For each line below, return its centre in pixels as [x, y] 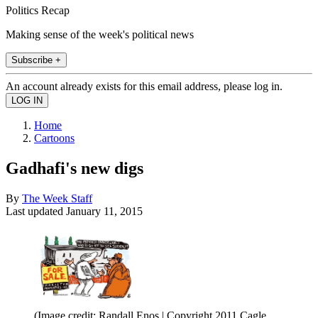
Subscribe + [36, 60]
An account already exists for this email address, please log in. [144, 86]
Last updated [36, 211]
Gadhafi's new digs [75, 168]
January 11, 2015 [104, 211]
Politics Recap [38, 10]
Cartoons [54, 138]
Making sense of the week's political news [100, 34]
